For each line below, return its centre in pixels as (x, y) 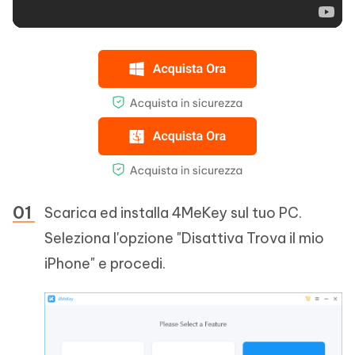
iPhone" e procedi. (105, 264)
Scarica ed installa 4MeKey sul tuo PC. (173, 213)
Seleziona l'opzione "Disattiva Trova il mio (184, 239)
